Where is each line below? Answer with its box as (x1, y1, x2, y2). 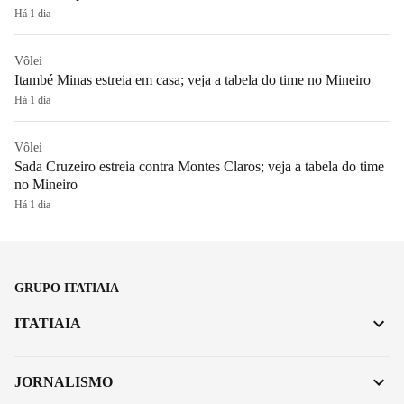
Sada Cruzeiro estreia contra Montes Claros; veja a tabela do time (14, 159, 384, 175)
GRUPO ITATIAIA (14, 281, 119, 296)
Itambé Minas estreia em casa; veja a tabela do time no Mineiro (14, 72, 371, 88)
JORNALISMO (14, 374, 113, 390)
